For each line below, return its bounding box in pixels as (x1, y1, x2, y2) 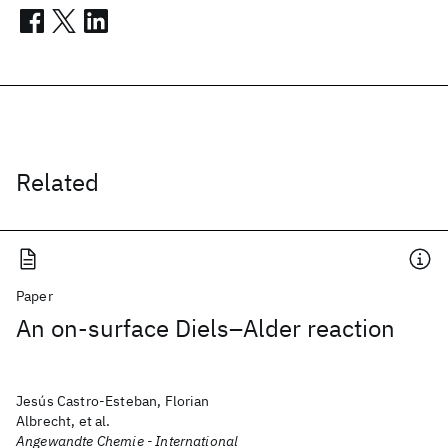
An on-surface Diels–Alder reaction (16, 312, 395, 344)
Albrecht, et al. (16, 412, 111, 430)
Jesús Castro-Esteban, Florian (16, 392, 210, 410)
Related (16, 166, 99, 198)
